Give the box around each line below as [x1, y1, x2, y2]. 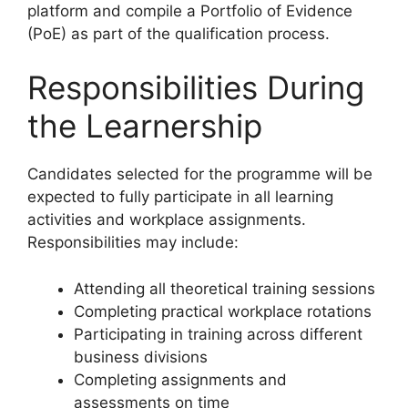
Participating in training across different [74, 324, 362, 343]
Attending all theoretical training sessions [74, 279, 375, 298]
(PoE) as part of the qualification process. [27, 24, 330, 43]
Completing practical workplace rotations [74, 301, 372, 321]
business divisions [74, 347, 208, 366]
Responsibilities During [27, 68, 364, 107]
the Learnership [27, 107, 262, 146]
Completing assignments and [74, 370, 287, 389]
